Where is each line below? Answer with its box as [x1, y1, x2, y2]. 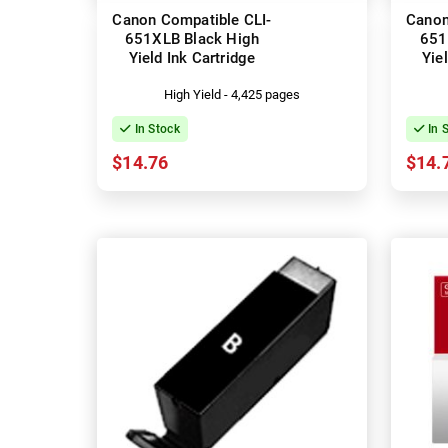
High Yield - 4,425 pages [163, 86, 300, 102]
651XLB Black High [124, 29, 260, 48]
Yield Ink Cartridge [128, 48, 256, 67]
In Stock [131, 121, 180, 136]
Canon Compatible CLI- [112, 10, 272, 29]
